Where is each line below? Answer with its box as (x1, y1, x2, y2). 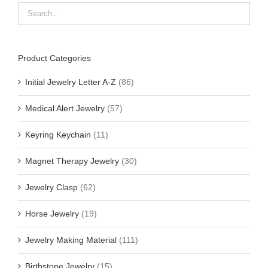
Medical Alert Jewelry (25, 103, 105, 113)
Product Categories (18, 53, 91, 63)
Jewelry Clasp (25, 182, 78, 192)
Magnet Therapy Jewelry (25, 156, 119, 166)
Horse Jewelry (25, 208, 79, 218)
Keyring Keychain (25, 129, 91, 139)
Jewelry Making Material (25, 234, 117, 245)
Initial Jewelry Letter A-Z (25, 77, 116, 87)
